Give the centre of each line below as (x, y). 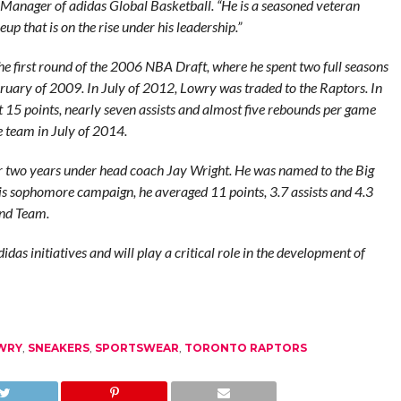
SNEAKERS (58, 348)
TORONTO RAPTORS (245, 348)
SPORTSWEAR (137, 348)
